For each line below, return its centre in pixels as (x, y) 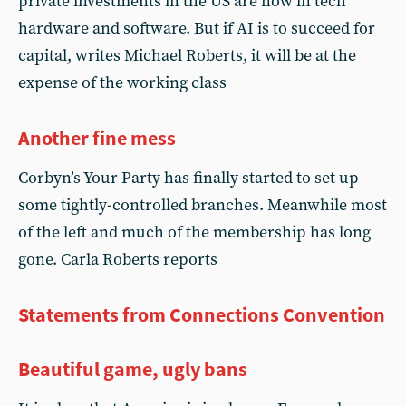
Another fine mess (97, 137)
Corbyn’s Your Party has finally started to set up (188, 178)
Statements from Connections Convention (202, 314)
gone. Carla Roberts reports (118, 259)
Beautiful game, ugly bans (133, 368)
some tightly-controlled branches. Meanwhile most (203, 205)
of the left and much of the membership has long (194, 232)
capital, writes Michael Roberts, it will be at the (187, 55)
